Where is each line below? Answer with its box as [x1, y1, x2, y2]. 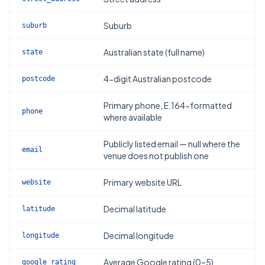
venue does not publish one [104, 150, 209, 161]
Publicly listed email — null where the [104, 138, 240, 149]
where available [104, 112, 162, 122]
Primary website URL [104, 177, 182, 188]
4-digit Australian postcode [104, 73, 212, 84]
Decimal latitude [104, 203, 166, 214]
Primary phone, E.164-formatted [104, 100, 232, 111]
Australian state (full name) [104, 47, 205, 57]
